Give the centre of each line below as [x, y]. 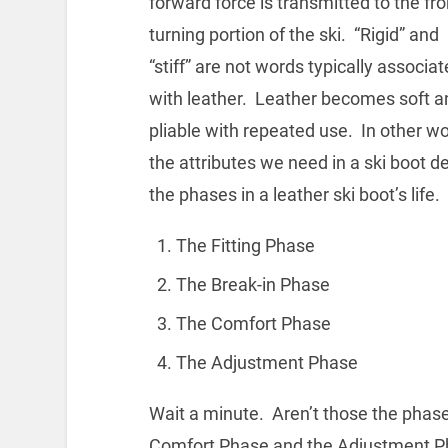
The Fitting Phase [245, 246]
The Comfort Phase [253, 324]
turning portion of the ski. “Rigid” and [293, 35]
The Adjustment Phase [266, 363]
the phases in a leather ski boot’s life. [294, 195]
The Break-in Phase [252, 285]
